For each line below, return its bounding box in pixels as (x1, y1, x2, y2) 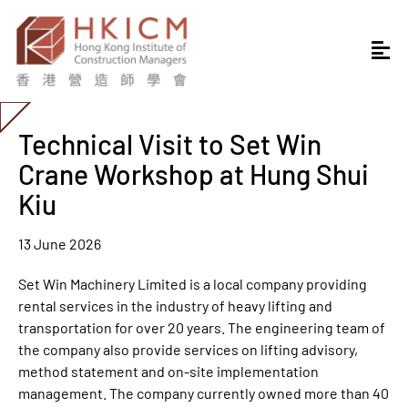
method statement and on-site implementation (18, 362, 319, 380)
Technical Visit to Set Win (18, 127, 321, 160)
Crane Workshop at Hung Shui (18, 157, 369, 190)
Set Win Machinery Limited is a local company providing (18, 274, 367, 292)
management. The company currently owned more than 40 (18, 383, 389, 402)
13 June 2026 (18, 234, 101, 252)
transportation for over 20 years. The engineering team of (18, 318, 385, 336)
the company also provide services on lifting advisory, (18, 340, 358, 358)
